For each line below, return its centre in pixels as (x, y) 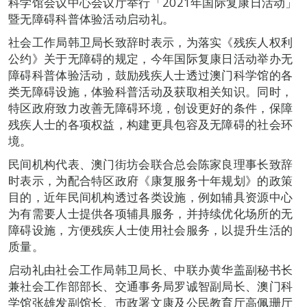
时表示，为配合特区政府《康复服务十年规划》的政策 (151, 180)
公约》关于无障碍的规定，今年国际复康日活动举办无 (151, 58)
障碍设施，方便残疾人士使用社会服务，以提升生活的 (151, 230)
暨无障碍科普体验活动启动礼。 (91, 19)
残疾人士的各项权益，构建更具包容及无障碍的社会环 (151, 124)
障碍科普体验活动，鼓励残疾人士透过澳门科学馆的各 (151, 75)
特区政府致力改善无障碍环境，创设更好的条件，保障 (151, 108)
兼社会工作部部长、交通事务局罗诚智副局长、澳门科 (151, 286)
